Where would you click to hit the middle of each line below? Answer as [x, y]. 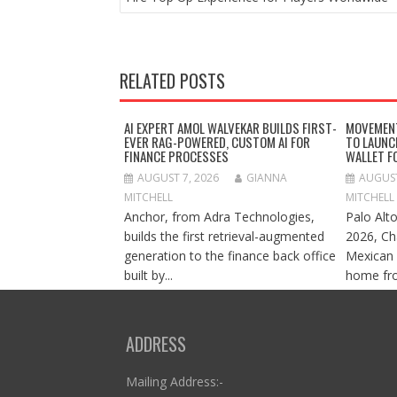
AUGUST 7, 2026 [178, 178]
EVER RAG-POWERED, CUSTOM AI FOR [217, 142]
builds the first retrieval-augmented [224, 236]
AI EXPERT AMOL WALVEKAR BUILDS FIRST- [230, 128]
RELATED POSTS [172, 81]
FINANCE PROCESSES [176, 156]
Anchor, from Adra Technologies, [219, 217]
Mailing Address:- [174, 381]
